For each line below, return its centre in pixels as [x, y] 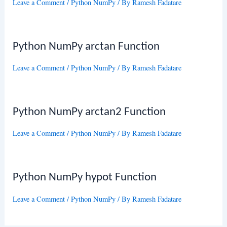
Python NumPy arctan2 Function [89, 112]
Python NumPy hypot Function [85, 178]
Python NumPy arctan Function [86, 47]
